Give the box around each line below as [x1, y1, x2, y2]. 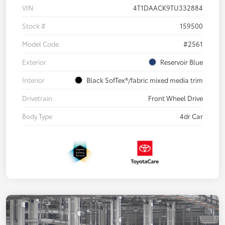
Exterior [22, 57, 46, 66]
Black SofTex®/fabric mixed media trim [86, 75, 203, 84]
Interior [22, 75, 45, 84]
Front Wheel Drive [148, 93, 203, 102]
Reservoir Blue [160, 57, 203, 66]
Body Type [22, 111, 52, 121]
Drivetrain [22, 93, 52, 102]
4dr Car [180, 111, 203, 121]
